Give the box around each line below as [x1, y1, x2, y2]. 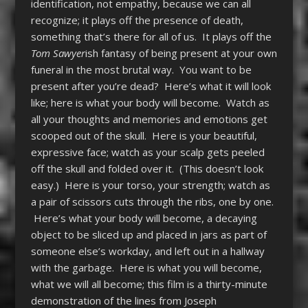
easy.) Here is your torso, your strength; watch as [30, 177, 270, 192]
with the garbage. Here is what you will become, [30, 260, 262, 274]
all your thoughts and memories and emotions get [30, 111, 267, 126]
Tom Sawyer [30, 45, 85, 60]
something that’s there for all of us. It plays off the [30, 29, 272, 43]
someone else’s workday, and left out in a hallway [30, 243, 265, 258]
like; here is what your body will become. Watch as [30, 95, 269, 109]
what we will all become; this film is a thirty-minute [30, 276, 267, 291]
